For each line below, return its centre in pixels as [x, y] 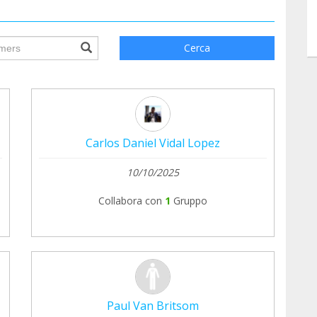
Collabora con [130, 200]
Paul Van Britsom [153, 305]
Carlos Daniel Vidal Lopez [153, 143]
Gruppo [190, 200]
